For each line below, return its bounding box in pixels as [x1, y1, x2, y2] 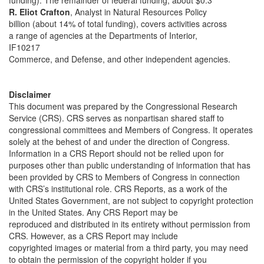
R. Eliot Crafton [9, 6, 70, 18]
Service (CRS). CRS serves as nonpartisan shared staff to [9, 112, 224, 124]
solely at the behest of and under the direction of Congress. [9, 136, 230, 147]
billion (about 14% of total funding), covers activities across [9, 18, 227, 29]
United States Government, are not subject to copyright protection [9, 194, 253, 206]
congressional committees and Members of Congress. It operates [9, 124, 253, 136]
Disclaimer [9, 88, 51, 100]
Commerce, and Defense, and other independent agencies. [9, 53, 230, 65]
